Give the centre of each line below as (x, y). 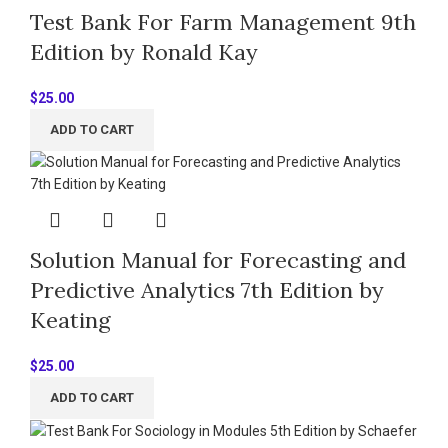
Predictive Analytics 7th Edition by (207, 289)
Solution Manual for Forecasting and (218, 259)
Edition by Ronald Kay (144, 51)
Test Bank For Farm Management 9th (223, 21)
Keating (70, 319)
